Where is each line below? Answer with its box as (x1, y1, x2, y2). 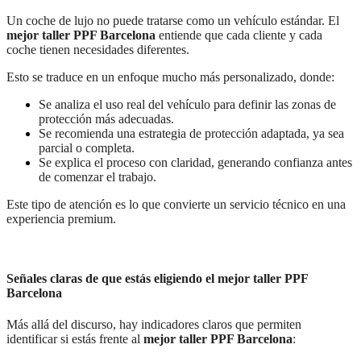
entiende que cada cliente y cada (156, 28, 322, 43)
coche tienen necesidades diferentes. (6, 43, 189, 57)
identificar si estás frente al (6, 331, 143, 346)
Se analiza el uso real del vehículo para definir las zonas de (39, 98, 336, 112)
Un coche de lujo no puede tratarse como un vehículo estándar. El (6, 14, 339, 28)
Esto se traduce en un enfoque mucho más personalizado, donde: (6, 70, 334, 85)
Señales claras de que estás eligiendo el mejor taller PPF (6, 271, 308, 285)
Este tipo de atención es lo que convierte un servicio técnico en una (6, 197, 346, 212)
